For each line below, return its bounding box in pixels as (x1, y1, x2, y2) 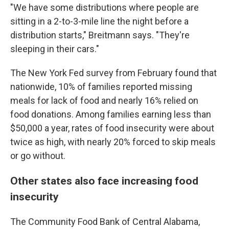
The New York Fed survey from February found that (10, 67, 217, 78)
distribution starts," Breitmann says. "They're (10, 30, 190, 40)
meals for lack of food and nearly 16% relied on (10, 95, 198, 106)
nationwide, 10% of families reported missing (10, 81, 192, 92)
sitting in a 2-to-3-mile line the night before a (10, 16, 189, 27)
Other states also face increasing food (10, 174, 198, 187)
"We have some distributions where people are (10, 2, 199, 13)
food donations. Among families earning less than (10, 109, 211, 120)
